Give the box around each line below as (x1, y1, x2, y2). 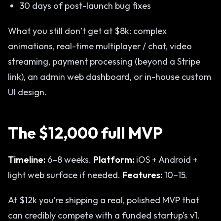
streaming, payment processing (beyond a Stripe (8, 56, 200, 67)
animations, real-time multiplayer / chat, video (8, 40, 192, 52)
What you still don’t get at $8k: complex (8, 25, 167, 37)
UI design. (8, 86, 47, 98)
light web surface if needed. (8, 169, 122, 181)
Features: (122, 169, 162, 181)
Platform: (93, 154, 134, 165)
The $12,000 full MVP (8, 123, 163, 143)
